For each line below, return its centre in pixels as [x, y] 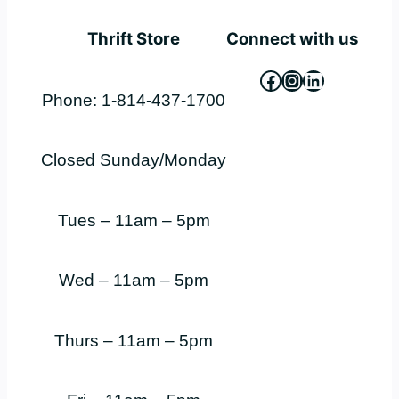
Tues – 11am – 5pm [134, 220]
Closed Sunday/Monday [134, 160]
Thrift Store [134, 39]
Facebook [305, 79]
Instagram [328, 79]
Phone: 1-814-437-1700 [134, 101]
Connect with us [292, 39]
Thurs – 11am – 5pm [134, 340]
